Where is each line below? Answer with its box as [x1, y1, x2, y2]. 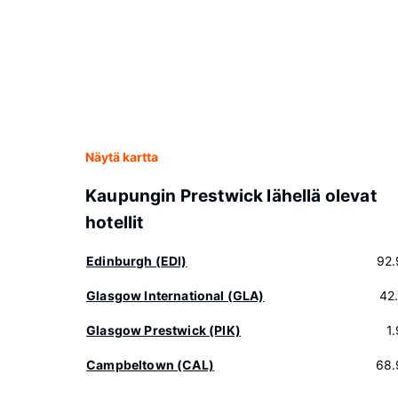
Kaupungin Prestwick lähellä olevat [85, 186, 377, 206]
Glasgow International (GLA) [86, 288, 265, 303]
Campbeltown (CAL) [86, 357, 214, 372]
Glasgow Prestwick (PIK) [86, 322, 241, 338]
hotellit [85, 212, 144, 233]
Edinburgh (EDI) [86, 253, 187, 268]
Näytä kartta [85, 149, 158, 164]
